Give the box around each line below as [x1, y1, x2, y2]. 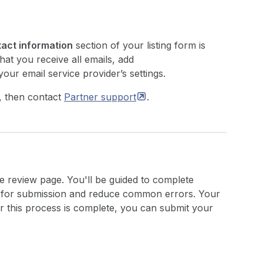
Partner [64, 91, 101, 103]
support [101, 91, 136, 103]
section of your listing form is [73, 39, 205, 51]
